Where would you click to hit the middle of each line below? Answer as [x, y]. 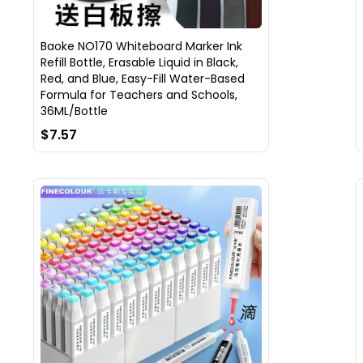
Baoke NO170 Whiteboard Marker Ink [141, 46]
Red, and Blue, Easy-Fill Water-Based [142, 78]
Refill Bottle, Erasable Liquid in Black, [139, 62]
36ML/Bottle [74, 111]
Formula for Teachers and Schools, [139, 94]
